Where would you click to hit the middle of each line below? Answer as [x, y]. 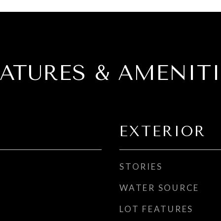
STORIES [141, 166]
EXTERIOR [163, 131]
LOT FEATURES [156, 209]
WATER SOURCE [159, 188]
